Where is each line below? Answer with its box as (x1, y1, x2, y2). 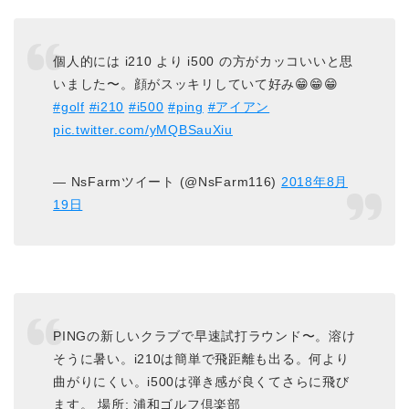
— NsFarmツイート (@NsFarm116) (53, 174, 281, 190)
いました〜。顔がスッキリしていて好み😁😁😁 (53, 77, 339, 92)
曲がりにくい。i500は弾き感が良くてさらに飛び (53, 373, 350, 389)
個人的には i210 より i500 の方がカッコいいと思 (53, 54, 354, 69)
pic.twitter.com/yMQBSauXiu (53, 122, 233, 138)
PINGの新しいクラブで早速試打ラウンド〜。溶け (53, 328, 356, 343)
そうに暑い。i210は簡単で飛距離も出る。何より (53, 351, 350, 366)
